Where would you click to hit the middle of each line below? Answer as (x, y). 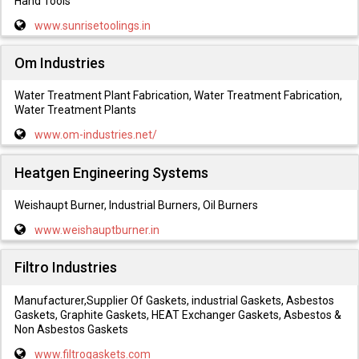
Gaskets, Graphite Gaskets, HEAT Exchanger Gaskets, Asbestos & (177, 315)
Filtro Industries (65, 268)
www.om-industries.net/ (95, 135)
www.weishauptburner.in (97, 230)
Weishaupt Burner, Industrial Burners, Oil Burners (136, 206)
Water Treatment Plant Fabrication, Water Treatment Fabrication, (178, 96)
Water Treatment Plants (75, 110)
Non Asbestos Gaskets (71, 329)
